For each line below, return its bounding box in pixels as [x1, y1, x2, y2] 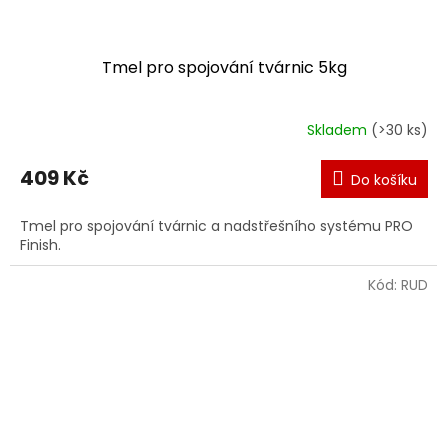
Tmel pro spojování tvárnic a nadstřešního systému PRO [20, 215, 413, 236]
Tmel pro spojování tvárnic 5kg [101, 55, 347, 79]
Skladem [307, 120, 371, 141]
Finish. [20, 234, 61, 255]
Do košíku [351, 169, 417, 190]
